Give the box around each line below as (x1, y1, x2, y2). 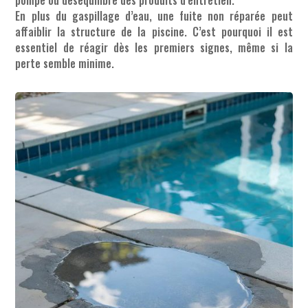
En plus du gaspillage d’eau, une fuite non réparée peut (15, 7, 293, 24)
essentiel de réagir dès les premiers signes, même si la (15, 38, 293, 56)
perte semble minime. (15, 54, 115, 71)
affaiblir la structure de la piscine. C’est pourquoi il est (15, 23, 293, 40)
